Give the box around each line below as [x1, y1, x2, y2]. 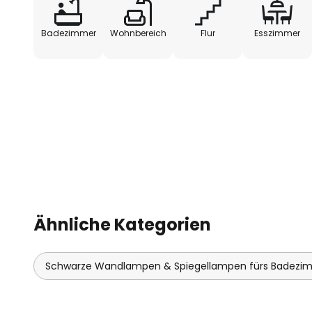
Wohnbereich [109, 27, 166, 39]
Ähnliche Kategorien [33, 213, 211, 236]
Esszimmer [254, 27, 300, 39]
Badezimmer [40, 27, 96, 39]
